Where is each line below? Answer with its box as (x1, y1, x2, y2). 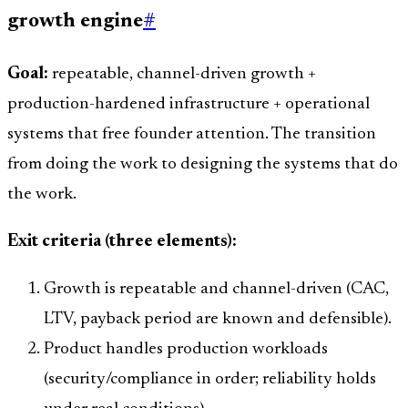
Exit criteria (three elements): (7, 233, 237, 251)
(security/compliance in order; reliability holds (44, 371, 376, 389)
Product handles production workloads (44, 341, 328, 359)
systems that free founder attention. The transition (7, 126, 376, 144)
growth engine (7, 11, 143, 32)
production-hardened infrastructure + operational (7, 96, 370, 114)
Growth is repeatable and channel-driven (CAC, (44, 280, 389, 299)
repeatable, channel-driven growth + (48, 66, 316, 84)
